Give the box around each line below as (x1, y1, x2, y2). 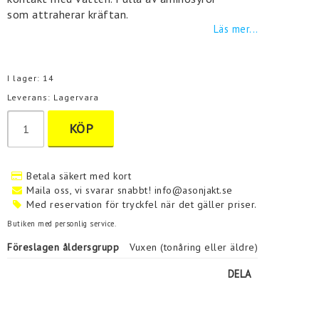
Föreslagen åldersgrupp (7, 241, 120, 253)
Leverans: (7, 92, 54, 103)
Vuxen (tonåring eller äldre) (130, 241, 258, 253)
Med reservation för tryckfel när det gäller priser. (26, 198, 257, 211)
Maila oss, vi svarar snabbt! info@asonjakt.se (26, 184, 233, 197)
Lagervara (53, 92, 100, 103)
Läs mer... (213, 22, 258, 36)
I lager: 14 (7, 73, 55, 83)
